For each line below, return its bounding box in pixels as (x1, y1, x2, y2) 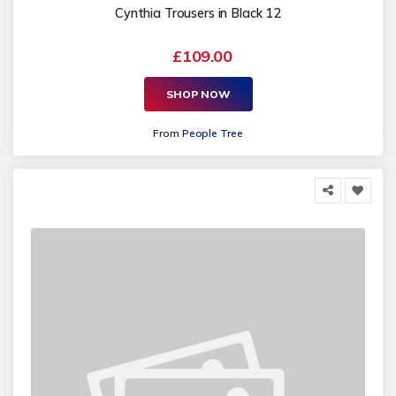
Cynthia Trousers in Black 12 (115, 5, 281, 22)
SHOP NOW (165, 87, 231, 101)
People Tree (181, 126, 243, 141)
